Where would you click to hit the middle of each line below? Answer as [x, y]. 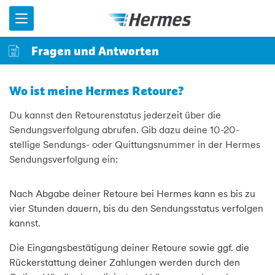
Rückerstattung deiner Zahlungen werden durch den [125, 262]
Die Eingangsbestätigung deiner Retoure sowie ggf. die [129, 248]
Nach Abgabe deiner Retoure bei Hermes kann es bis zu [132, 194]
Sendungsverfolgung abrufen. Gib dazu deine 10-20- [124, 130]
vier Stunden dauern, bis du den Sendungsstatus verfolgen [136, 208]
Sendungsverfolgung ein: [64, 159]
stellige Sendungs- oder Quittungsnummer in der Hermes [135, 145]
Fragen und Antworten [95, 51]
